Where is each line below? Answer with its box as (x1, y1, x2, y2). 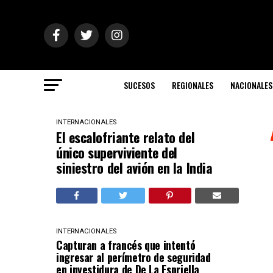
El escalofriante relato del (56, 127, 195, 147)
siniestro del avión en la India (56, 158, 213, 177)
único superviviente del (56, 143, 177, 162)
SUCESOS (124, 79, 155, 91)
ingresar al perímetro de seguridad (56, 249, 211, 265)
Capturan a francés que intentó (56, 237, 196, 253)
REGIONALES (172, 79, 213, 91)
